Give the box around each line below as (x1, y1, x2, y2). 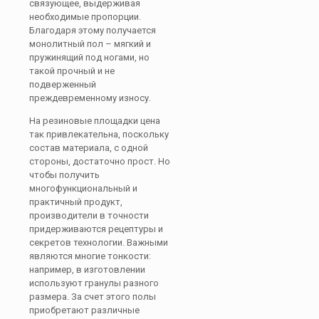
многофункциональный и (29, 183, 137, 194)
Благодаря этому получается (29, 25, 156, 36)
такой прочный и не (29, 66, 115, 76)
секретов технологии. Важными (29, 237, 168, 248)
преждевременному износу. (29, 93, 151, 103)
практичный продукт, (29, 197, 122, 207)
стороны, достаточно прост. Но (29, 156, 170, 167)
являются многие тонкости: (29, 251, 151, 261)
